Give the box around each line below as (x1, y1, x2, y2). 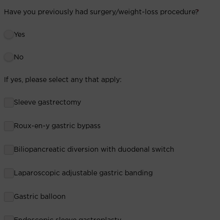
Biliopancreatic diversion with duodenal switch (14, 146, 174, 153)
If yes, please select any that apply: (4, 76, 122, 83)
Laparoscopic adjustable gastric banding (14, 169, 153, 177)
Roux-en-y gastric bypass (14, 122, 101, 130)
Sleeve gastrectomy (14, 99, 81, 106)
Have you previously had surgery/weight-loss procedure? (4, 8, 199, 16)
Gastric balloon (14, 193, 66, 200)
